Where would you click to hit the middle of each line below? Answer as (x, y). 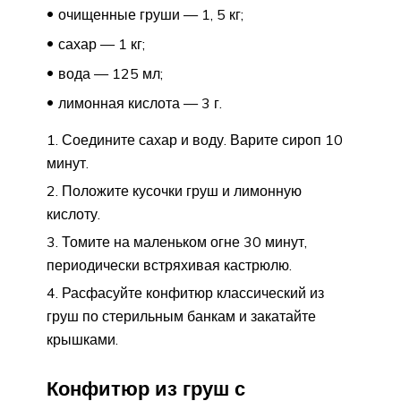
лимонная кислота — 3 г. (140, 103)
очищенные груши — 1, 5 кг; (151, 15)
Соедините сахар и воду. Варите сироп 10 (202, 140)
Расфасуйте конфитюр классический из (193, 293)
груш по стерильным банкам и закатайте (181, 316)
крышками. (82, 340)
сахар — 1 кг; (102, 44)
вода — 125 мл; (111, 74)
